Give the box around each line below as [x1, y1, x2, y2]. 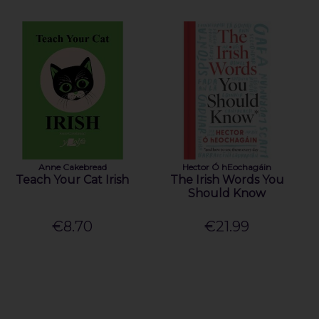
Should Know [188, 186, 266, 200]
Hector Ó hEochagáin [182, 161, 272, 172]
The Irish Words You [169, 172, 284, 187]
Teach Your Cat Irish [16, 172, 130, 187]
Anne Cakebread [38, 161, 107, 172]
